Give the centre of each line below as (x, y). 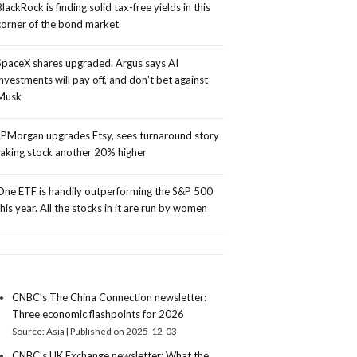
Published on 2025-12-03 (124, 331)
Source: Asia (39, 331)
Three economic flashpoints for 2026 (98, 314)
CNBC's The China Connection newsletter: (110, 297)
